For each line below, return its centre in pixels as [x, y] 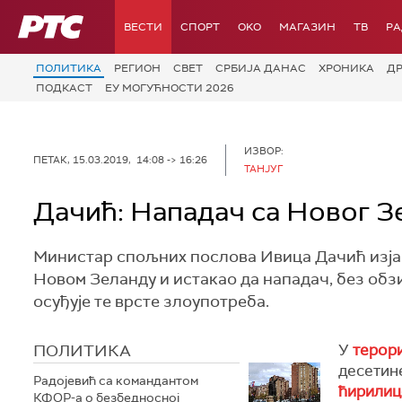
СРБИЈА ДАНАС [261, 68]
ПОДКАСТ [64, 87]
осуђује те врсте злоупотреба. [151, 301]
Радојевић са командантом [116, 380]
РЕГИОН [137, 68]
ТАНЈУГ [263, 168]
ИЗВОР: [264, 150]
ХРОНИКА [346, 68]
